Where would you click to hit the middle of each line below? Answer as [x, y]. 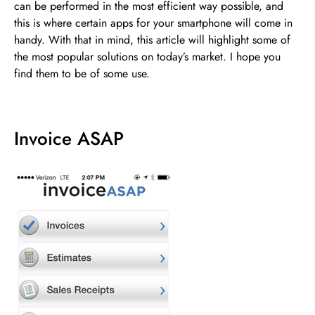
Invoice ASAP [69, 138]
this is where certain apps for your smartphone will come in [153, 22]
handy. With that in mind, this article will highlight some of [152, 39]
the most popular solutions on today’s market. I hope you [147, 56]
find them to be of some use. [82, 73]
